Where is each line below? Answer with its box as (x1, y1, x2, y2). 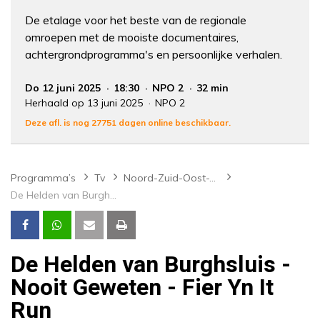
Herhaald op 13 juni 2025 (25, 96, 146, 110)
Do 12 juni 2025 (25, 81, 104, 95)
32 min (196, 81, 229, 95)
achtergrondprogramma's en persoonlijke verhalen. (25, 47, 282, 62)
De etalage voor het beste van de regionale (25, 13, 246, 28)
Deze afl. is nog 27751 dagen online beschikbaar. (25, 117, 231, 129)
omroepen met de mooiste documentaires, (25, 30, 239, 45)
